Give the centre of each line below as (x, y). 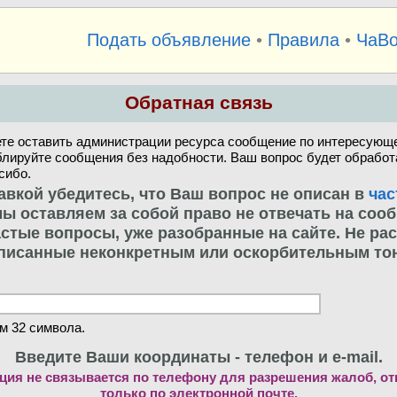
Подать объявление (168, 39)
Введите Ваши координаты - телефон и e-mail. (198, 356)
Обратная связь (198, 103)
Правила (303, 39)
